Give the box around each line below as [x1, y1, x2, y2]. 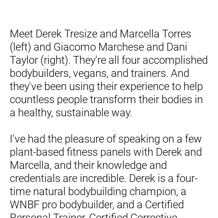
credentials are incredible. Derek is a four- [10, 172, 198, 184]
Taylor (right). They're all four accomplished [10, 54, 208, 66]
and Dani [144, 40, 187, 53]
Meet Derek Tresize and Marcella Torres [10, 27, 191, 40]
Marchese [98, 40, 144, 53]
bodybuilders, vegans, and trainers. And [10, 67, 189, 79]
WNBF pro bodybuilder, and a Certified [10, 198, 184, 211]
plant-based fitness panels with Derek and [10, 145, 202, 158]
